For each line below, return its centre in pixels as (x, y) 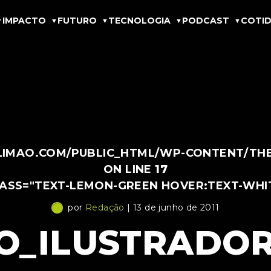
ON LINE (129, 169)
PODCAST (206, 20)
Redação (105, 207)
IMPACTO (24, 20)
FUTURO (77, 20)
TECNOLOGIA (139, 20)
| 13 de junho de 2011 (172, 207)
